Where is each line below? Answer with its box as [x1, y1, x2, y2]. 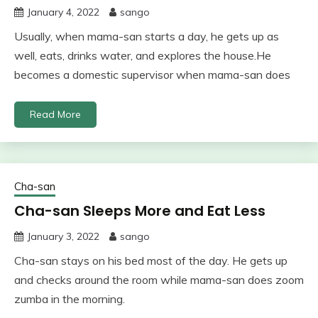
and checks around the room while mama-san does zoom [14, 272, 304, 287]
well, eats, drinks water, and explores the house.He [14, 48, 271, 62]
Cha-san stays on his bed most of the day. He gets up [14, 253, 287, 268]
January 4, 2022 [27, 5, 99, 18]
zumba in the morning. [14, 291, 125, 306]
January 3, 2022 [27, 229, 99, 243]
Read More [30, 107, 81, 121]
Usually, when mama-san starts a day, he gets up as [14, 28, 279, 43]
